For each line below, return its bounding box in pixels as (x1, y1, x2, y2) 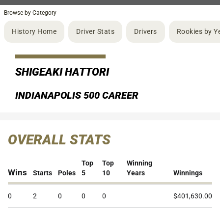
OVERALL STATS (8, 132, 110, 148)
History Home (12, 27, 56, 35)
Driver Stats (76, 27, 114, 35)
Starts (33, 169, 52, 177)
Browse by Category (4, 9, 56, 16)
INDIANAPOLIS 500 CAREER (15, 89, 138, 101)
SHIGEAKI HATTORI (15, 66, 109, 78)
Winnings (173, 169, 202, 177)
